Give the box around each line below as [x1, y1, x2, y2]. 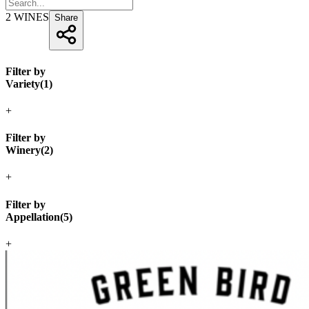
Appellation [6, 210, 60, 223]
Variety [6, 77, 40, 90]
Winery [6, 144, 41, 157]
